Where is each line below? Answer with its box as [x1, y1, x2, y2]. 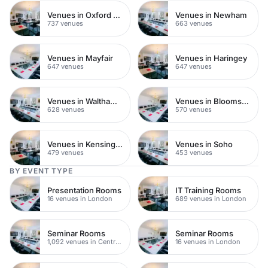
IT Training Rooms [175, 185, 241, 195]
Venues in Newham [175, 10, 247, 20]
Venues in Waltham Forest [110, 96, 117, 106]
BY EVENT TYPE [10, 166, 73, 176]
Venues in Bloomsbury [242, 96, 249, 106]
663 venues [175, 19, 212, 28]
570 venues [175, 105, 212, 114]
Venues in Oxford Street [113, 10, 120, 20]
